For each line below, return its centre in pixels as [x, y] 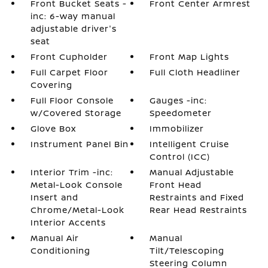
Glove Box [53, 128]
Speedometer [181, 113]
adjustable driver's [73, 28]
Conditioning [60, 250]
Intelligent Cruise [190, 144]
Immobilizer [177, 128]
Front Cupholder [69, 57]
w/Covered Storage [76, 113]
